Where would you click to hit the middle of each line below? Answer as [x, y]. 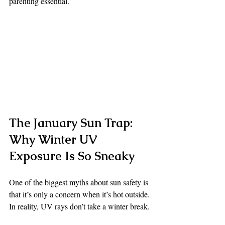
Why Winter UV [54, 139]
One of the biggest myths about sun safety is [80, 182]
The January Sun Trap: [72, 123]
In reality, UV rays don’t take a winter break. [79, 206]
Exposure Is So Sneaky [72, 156]
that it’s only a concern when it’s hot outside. [79, 194]
